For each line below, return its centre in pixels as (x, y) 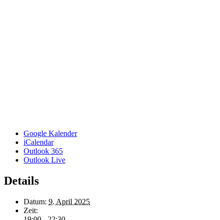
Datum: (35, 201)
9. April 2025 (69, 201)
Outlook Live (44, 160)
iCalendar (39, 142)
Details (21, 180)
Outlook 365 (43, 151)
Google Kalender (50, 133)
